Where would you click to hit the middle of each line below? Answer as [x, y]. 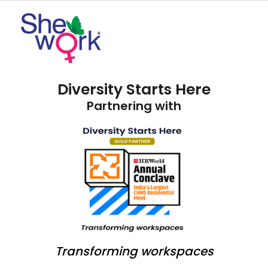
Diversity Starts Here [134, 89]
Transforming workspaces [134, 252]
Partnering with [134, 106]
